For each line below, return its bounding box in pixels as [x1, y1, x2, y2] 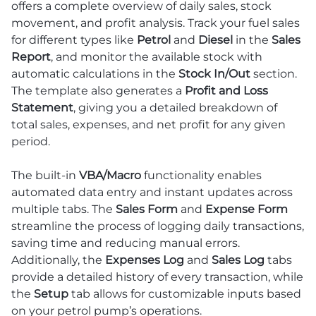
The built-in [11, 168, 79, 182]
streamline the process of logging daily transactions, [11, 219, 304, 233]
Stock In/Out [178, 66, 250, 80]
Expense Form [205, 202, 288, 216]
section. [250, 66, 297, 80]
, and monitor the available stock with [51, 49, 262, 63]
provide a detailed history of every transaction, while [11, 269, 303, 284]
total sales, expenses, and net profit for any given [11, 117, 286, 131]
